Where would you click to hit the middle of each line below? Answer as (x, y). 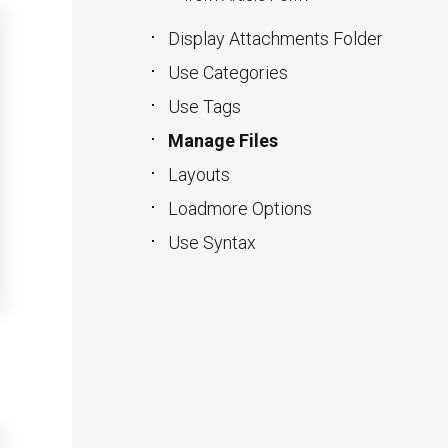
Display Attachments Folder (275, 38)
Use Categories (228, 72)
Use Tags (204, 106)
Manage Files (223, 140)
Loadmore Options (240, 208)
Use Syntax (212, 242)
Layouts (199, 174)
